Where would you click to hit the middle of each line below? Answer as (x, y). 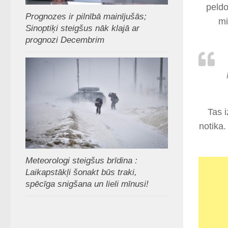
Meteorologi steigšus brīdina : (81, 160)
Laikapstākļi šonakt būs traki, (81, 172)
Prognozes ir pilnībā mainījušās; (86, 17)
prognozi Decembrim (65, 40)
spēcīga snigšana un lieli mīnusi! (87, 184)
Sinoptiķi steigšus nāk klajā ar (82, 28)
